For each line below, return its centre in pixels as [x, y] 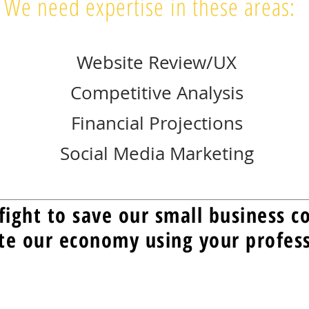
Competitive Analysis [157, 93]
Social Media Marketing [157, 153]
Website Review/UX [157, 62]
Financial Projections [157, 123]
